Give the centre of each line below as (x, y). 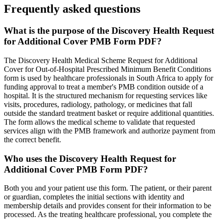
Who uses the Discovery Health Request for (90, 158)
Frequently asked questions (72, 9)
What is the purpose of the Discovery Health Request (109, 31)
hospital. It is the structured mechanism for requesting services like (106, 95)
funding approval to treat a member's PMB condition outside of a (104, 87)
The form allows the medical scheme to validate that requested (99, 122)
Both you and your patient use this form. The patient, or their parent (108, 188)
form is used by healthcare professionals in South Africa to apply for (109, 78)
